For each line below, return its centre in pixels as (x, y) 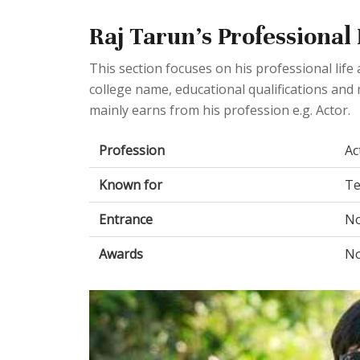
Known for (131, 184)
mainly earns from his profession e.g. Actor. (220, 110)
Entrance (126, 219)
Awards (121, 254)
